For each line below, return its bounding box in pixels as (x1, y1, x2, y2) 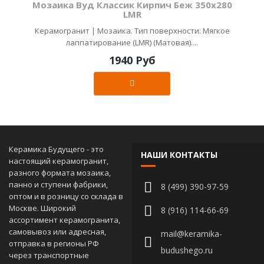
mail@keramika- (161, 227, 222, 239)
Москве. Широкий (9, 202, 76, 213)
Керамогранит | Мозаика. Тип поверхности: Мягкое (34, 25, 230, 36)
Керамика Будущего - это (9, 143, 104, 154)
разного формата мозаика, (9, 167, 111, 178)
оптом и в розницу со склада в (9, 190, 123, 202)
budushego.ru (161, 244, 213, 256)
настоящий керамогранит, (9, 155, 108, 166)
